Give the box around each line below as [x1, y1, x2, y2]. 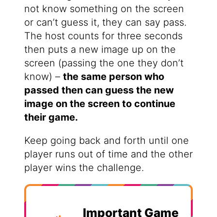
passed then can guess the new [24, 84, 174, 96]
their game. [24, 111, 78, 124]
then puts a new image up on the [24, 44, 176, 56]
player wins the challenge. [24, 162, 144, 174]
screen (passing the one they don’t [24, 57, 184, 69]
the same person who [62, 71, 164, 83]
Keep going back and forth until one [24, 135, 189, 147]
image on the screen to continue [24, 98, 175, 110]
